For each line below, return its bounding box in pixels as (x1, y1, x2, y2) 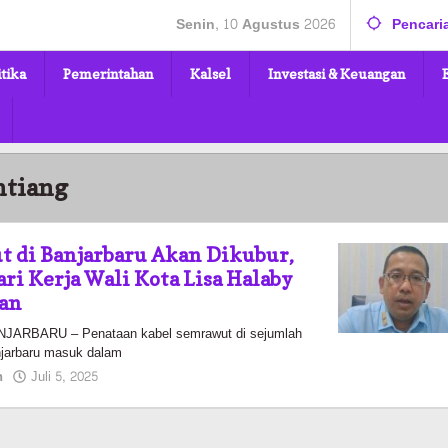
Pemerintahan (63, 65, 153, 82)
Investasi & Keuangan (268, 65, 405, 82)
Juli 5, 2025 (31, 365, 99, 389)
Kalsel (190, 65, 231, 82)
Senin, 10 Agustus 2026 (176, 12, 335, 37)
